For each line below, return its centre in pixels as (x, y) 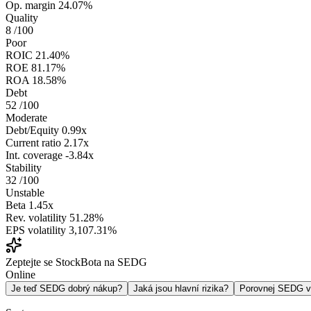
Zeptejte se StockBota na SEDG (76, 262)
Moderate (26, 118)
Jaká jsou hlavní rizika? (181, 289)
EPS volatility (36, 230)
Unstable (25, 193)
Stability (24, 168)
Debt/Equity (32, 131)
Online (20, 275)
